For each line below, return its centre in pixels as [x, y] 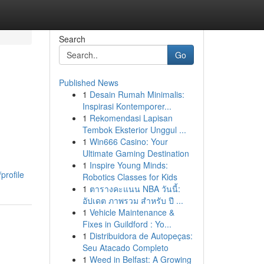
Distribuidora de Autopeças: [141, 236]
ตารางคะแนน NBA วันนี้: [135, 189]
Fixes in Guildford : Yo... [127, 224]
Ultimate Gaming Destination [136, 153]
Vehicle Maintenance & [132, 212]
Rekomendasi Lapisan [131, 118]
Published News [88, 82]
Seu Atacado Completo [125, 247]
